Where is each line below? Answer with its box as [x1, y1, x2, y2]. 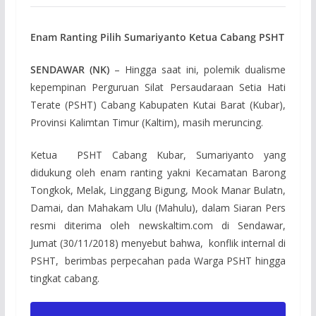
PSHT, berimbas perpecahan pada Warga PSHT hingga [30, 253, 286, 267]
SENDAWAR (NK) [30, 62, 109, 76]
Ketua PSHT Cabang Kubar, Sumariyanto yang [30, 147, 286, 162]
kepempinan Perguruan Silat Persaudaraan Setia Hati [30, 80, 286, 94]
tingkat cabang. [30, 271, 99, 285]
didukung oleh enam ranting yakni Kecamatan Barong [30, 165, 286, 179]
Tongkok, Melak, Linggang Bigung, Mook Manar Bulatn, [30, 183, 286, 197]
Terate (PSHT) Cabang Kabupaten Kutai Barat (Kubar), [30, 97, 286, 111]
